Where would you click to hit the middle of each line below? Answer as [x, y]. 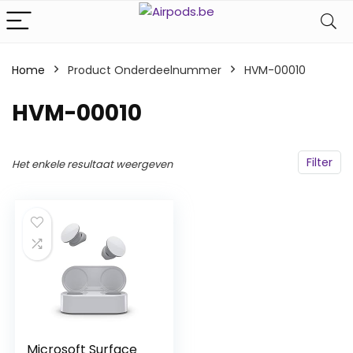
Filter [320, 162]
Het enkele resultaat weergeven [92, 164]
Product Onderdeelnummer [145, 70]
